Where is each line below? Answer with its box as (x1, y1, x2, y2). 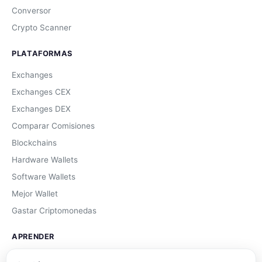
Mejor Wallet (12, 189, 58, 198)
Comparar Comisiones (12, 121, 95, 130)
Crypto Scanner (12, 23, 71, 32)
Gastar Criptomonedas (12, 206, 96, 215)
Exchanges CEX (12, 87, 71, 96)
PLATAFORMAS (12, 49, 73, 58)
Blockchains (12, 138, 57, 147)
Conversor (12, 6, 51, 15)
